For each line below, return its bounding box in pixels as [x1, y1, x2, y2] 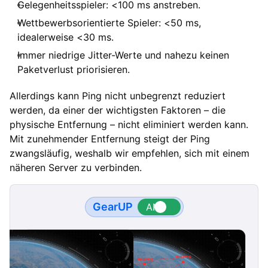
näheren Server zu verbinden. [10, 161, 142, 173]
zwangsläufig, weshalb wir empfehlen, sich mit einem [10, 147, 249, 159]
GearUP [92, 200, 133, 214]
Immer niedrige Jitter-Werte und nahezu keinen [17, 48, 229, 61]
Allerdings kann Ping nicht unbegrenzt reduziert [10, 89, 226, 102]
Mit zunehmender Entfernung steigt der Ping [10, 132, 210, 145]
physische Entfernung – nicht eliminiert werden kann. [10, 118, 248, 130]
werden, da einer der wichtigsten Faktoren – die [10, 103, 226, 116]
